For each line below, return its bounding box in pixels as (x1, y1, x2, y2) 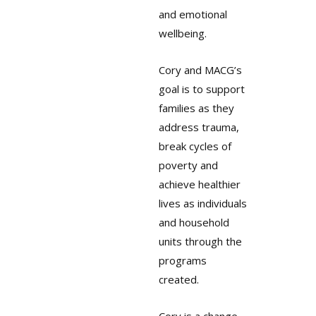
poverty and (158, 158, 218, 173)
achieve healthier (158, 177, 241, 192)
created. (158, 272, 199, 287)
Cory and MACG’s (158, 63, 242, 78)
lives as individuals (158, 196, 247, 211)
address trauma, (158, 120, 239, 135)
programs (158, 253, 207, 268)
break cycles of (158, 139, 231, 154)
